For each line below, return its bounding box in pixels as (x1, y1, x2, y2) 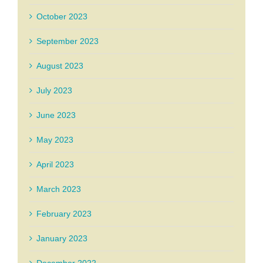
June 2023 (36, 110, 76, 120)
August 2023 (36, 61, 83, 71)
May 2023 (36, 135, 73, 145)
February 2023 (36, 209, 92, 219)
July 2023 (36, 86, 72, 96)
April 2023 (36, 160, 74, 170)
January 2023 (36, 234, 87, 244)
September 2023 (36, 36, 99, 46)
